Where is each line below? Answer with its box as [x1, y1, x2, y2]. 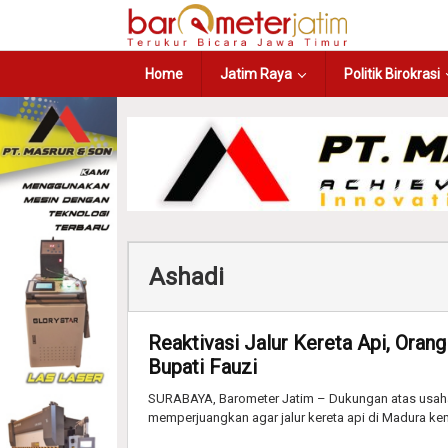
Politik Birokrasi [344, 66, 440, 82]
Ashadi [149, 262, 224, 291]
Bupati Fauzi [148, 354, 257, 379]
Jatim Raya [220, 66, 292, 82]
